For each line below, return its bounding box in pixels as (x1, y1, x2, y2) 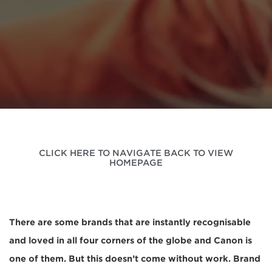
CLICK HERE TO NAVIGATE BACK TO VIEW (39, 148, 233, 158)
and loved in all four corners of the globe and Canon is (9, 236, 252, 245)
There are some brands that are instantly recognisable (9, 217, 251, 227)
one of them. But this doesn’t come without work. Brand (9, 254, 260, 263)
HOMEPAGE (109, 158, 163, 168)
